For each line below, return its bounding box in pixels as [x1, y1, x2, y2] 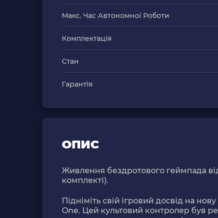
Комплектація [62, 34, 112, 43]
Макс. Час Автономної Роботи [62, 11, 169, 20]
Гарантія [62, 80, 93, 89]
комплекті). [62, 176, 109, 185]
